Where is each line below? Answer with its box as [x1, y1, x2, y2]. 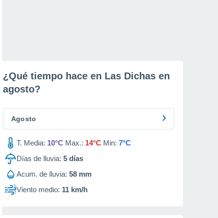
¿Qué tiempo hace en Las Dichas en [3, 71, 170, 81]
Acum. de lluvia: [17, 170, 67, 178]
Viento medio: [17, 185, 60, 194]
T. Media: [17, 139, 45, 147]
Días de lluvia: [17, 154, 61, 163]
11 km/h [62, 185, 88, 194]
